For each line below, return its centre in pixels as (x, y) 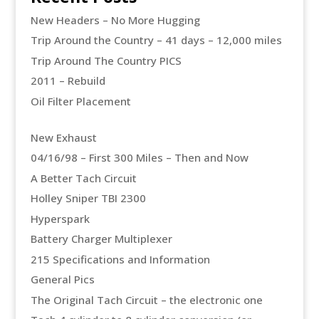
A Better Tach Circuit (83, 178)
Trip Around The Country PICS (106, 60)
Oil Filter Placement (80, 101)
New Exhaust (63, 137)
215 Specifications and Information (120, 259)
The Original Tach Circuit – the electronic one (146, 299)
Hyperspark (60, 218)
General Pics (62, 279)
